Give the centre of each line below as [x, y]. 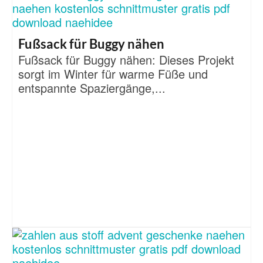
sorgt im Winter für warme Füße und [113, 73]
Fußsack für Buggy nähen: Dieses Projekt [126, 59]
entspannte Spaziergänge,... [92, 87]
